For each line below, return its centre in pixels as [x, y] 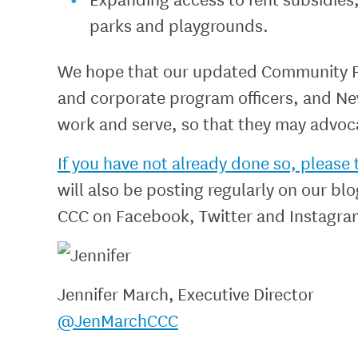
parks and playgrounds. [179, 25]
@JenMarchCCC [118, 320]
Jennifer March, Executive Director [186, 293]
